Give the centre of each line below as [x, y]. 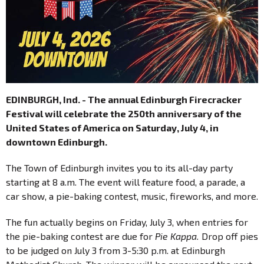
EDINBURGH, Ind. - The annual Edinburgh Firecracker [124, 100]
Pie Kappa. [177, 236]
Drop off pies [229, 236]
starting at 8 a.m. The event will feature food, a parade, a [126, 182]
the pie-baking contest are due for [80, 236]
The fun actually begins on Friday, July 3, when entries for [127, 222]
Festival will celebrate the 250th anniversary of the [124, 114]
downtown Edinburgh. [57, 142]
